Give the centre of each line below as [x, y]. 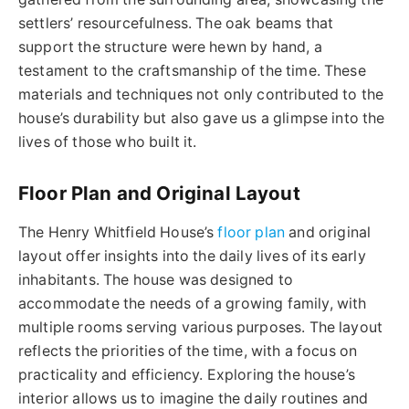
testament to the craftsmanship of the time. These [192, 71]
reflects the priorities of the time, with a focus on [188, 351]
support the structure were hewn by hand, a [170, 47]
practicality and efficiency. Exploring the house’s [187, 375]
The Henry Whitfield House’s [118, 233]
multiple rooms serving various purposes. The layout [201, 328]
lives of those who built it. [108, 142]
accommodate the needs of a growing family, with [193, 304]
